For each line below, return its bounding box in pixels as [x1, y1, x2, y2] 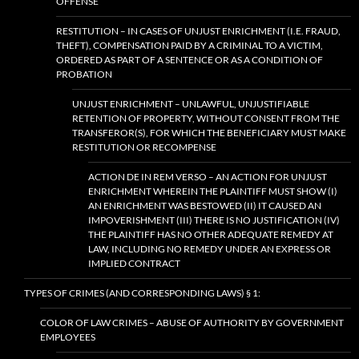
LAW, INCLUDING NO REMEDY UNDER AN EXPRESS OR [88, 243, 331, 256]
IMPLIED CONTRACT [88, 257, 180, 270]
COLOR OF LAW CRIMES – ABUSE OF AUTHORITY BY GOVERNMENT [40, 317, 344, 329]
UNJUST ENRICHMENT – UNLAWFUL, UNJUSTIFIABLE [72, 98, 309, 111]
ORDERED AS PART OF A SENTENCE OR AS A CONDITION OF [56, 54, 323, 67]
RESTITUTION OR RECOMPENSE [72, 141, 216, 154]
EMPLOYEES [40, 331, 95, 344]
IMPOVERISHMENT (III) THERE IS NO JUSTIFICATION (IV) [88, 214, 340, 227]
